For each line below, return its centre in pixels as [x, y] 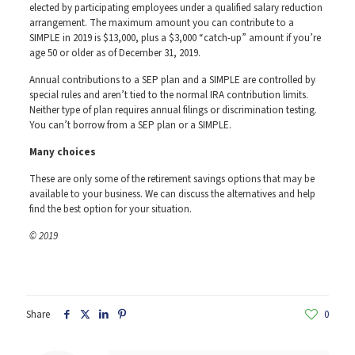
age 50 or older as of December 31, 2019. [115, 53]
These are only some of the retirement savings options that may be [172, 179]
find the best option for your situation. [110, 210]
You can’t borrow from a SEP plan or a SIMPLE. [130, 126]
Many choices [62, 153]
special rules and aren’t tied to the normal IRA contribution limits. [168, 95]
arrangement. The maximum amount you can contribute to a [161, 23]
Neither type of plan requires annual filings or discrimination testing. [173, 111]
